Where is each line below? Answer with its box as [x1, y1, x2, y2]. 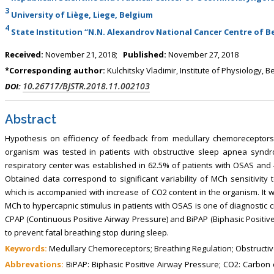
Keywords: [4, 242, 47, 254]
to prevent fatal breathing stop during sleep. [4, 226, 169, 238]
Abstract [4, 111, 56, 127]
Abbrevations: [4, 258, 64, 270]
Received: [4, 48, 43, 60]
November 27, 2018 [166, 48, 239, 60]
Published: [122, 48, 166, 60]
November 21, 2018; [43, 48, 123, 60]
